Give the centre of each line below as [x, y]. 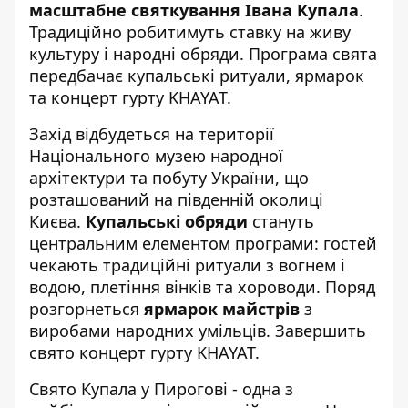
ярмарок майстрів [222, 309]
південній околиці [250, 199]
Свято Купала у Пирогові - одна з [161, 389]
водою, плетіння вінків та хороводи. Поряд [202, 287]
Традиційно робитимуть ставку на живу [190, 32]
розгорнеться [87, 309]
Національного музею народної [156, 156]
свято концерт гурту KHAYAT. [144, 352]
